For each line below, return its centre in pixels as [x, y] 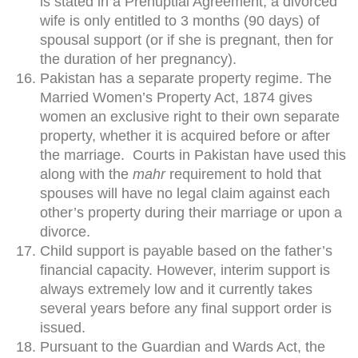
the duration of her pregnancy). [138, 60]
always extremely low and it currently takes [176, 290]
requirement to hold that [245, 175]
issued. [65, 328]
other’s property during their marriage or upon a [191, 213]
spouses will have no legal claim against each [185, 194]
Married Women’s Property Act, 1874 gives [176, 98]
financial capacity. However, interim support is [185, 270]
